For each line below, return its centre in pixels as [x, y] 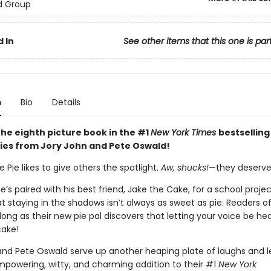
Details [66, 102]
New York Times [184, 132]
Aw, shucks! [184, 168]
